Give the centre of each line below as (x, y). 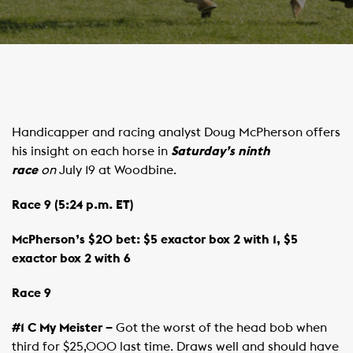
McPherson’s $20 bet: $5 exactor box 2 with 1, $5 (155, 240)
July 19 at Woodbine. (118, 170)
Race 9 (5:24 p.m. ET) (73, 205)
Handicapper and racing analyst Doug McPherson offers (176, 132)
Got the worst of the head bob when (221, 328)
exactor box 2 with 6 (71, 258)
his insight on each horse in (91, 151)
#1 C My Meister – (64, 328)
